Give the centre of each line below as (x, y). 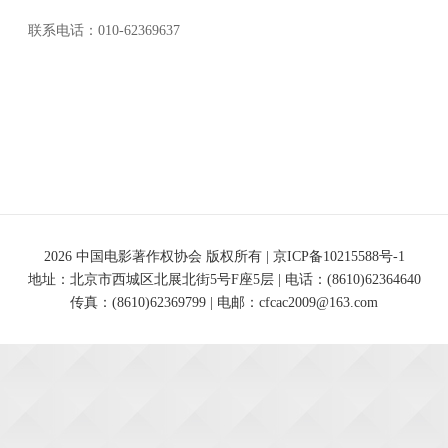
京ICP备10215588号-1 (338, 256)
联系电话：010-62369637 (104, 30)
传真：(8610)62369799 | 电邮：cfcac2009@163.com (224, 302)
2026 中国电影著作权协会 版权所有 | (158, 256)
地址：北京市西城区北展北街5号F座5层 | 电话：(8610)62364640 (224, 279)
